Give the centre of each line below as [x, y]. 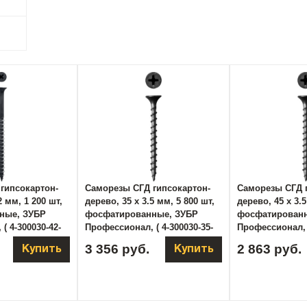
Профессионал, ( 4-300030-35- [149, 227]
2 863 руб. [269, 249]
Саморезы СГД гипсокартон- [148, 188]
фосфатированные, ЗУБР [142, 214]
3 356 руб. [117, 249]
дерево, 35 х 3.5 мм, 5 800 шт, [150, 201]
